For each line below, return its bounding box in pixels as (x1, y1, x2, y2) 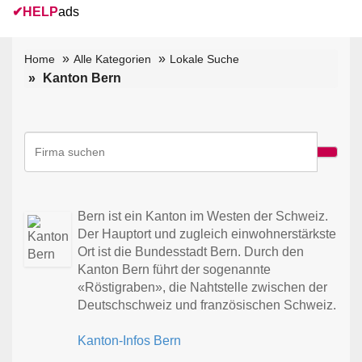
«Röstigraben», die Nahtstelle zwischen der (78, 280, 328, 294)
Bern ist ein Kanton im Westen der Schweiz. (78, 208, 329, 223)
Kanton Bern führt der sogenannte (78, 262, 271, 276)
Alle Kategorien (74, 52, 151, 65)
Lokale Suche (170, 52, 239, 65)
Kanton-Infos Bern (78, 333, 182, 347)
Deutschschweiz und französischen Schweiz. (78, 297, 337, 312)
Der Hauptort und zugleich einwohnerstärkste (78, 226, 337, 241)
